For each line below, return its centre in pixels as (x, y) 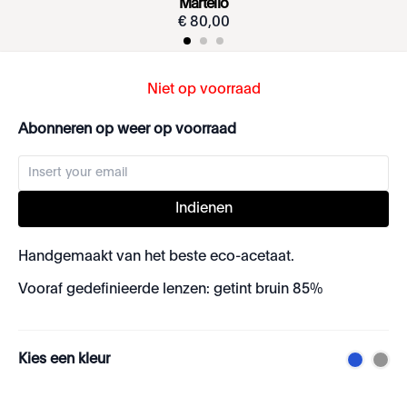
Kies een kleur (64, 360)
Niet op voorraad (203, 90)
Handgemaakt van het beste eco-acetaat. (156, 257)
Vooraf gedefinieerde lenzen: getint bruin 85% (170, 290)
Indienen (203, 209)
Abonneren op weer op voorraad (127, 130)
